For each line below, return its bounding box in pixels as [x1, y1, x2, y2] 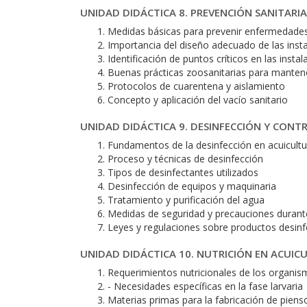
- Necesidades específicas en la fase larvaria [108, 280, 303, 293]
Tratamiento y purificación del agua [108, 193, 265, 206]
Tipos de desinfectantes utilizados [108, 166, 258, 179]
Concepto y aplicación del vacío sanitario [108, 93, 288, 106]
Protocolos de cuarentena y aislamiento [108, 79, 285, 93]
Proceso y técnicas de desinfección [108, 152, 263, 165]
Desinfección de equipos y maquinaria [108, 180, 276, 193]
